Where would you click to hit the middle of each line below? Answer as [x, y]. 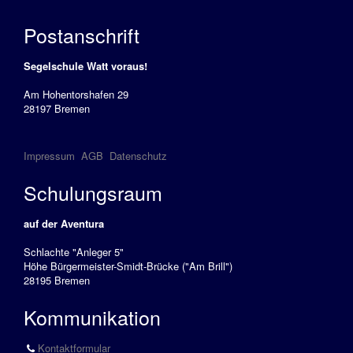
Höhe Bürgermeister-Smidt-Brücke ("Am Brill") [128, 266]
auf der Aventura [64, 223]
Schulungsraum [93, 192]
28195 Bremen [57, 280]
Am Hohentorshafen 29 [76, 94]
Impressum [49, 156]
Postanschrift [82, 35]
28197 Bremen [57, 108]
